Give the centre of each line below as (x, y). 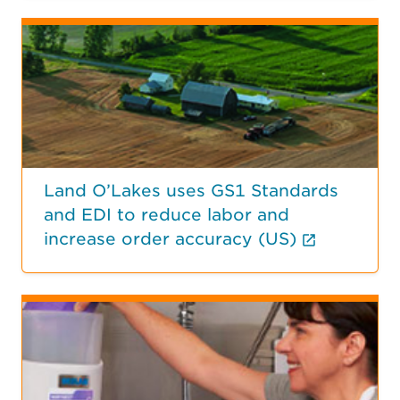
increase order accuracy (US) (170, 238)
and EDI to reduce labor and (167, 214)
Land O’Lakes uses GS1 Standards (191, 190)
